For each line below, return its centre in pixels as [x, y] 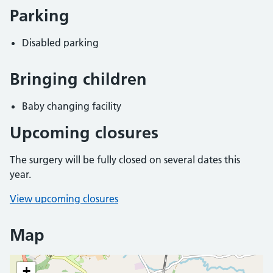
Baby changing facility [72, 106]
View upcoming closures [64, 199]
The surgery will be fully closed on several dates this [125, 160]
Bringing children [78, 79]
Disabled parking [60, 43]
